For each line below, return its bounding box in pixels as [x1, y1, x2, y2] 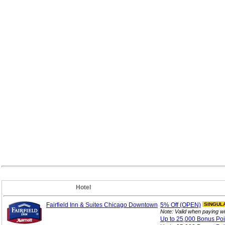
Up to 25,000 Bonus [160, 215, 216, 222]
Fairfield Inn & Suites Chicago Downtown [46, 201, 158, 208]
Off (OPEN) [171, 201, 201, 208]
